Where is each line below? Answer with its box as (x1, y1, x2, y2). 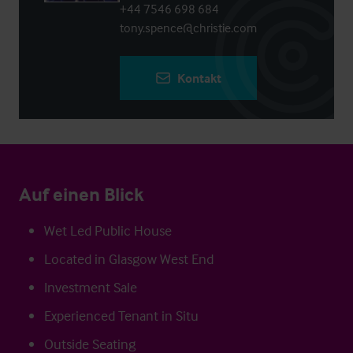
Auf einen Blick (19, 183, 144, 206)
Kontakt (177, 70, 221, 86)
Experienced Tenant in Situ (44, 307, 199, 325)
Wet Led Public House (44, 221, 172, 240)
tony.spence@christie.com (120, 20, 257, 35)
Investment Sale (44, 278, 137, 296)
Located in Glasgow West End (44, 250, 214, 268)
